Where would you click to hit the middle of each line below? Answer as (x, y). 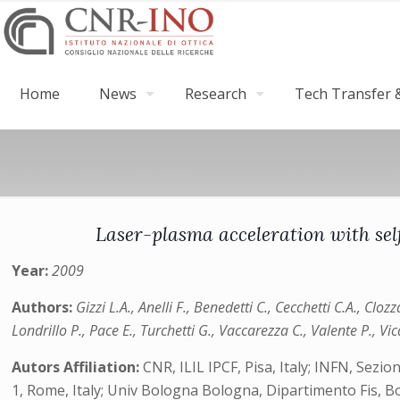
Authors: (44, 307)
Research (216, 94)
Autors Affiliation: (78, 367)
